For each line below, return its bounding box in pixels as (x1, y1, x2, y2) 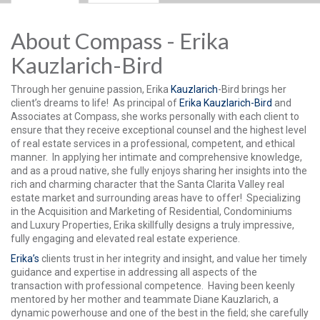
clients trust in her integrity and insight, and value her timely (41, 252, 307, 264)
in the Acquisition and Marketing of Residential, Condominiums (11, 206, 292, 217)
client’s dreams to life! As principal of (11, 97, 179, 109)
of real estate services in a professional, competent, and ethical (11, 138, 295, 149)
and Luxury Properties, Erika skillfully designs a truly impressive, (11, 219, 294, 231)
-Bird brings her (218, 84, 286, 95)
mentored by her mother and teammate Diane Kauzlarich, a (11, 293, 279, 305)
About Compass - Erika (11, 26, 229, 54)
